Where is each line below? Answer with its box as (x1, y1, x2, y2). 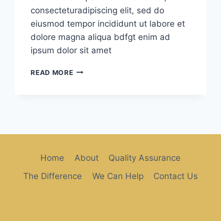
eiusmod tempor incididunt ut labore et (31, 18, 185, 29)
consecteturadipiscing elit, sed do (31, 5, 165, 15)
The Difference (23, 171, 82, 182)
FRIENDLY (73, 66, 108, 74)
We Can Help (92, 171, 144, 182)
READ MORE (31, 68, 74, 76)
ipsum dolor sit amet (31, 45, 112, 55)
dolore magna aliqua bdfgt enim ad (31, 32, 171, 42)
